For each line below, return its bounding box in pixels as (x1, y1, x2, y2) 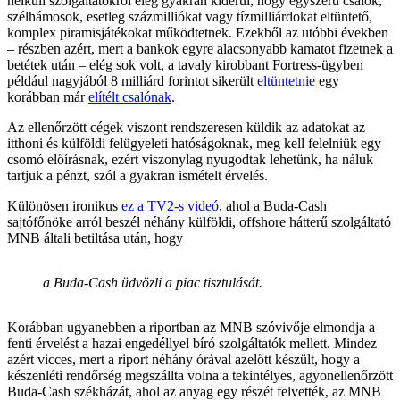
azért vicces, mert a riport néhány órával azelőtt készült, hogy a (7, 351, 360, 367)
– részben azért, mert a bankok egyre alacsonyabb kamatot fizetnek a (7, 40, 393, 56)
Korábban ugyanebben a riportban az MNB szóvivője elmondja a (7, 319, 375, 335)
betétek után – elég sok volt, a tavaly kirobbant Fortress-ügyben (7, 56, 363, 72)
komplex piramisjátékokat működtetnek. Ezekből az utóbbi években (7, 24, 388, 40)
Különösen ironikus (7, 197, 121, 213)
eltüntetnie (257, 72, 319, 88)
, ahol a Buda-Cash (219, 197, 327, 213)
